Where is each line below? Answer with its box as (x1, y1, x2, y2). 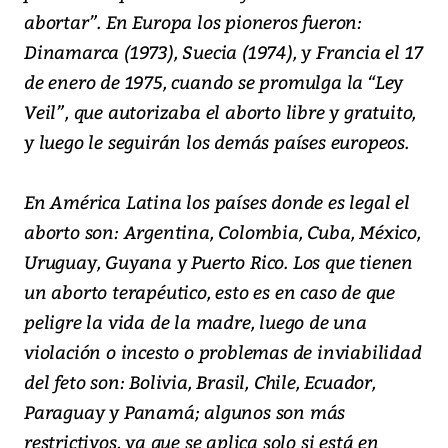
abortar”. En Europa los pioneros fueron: (24, 9, 362, 35)
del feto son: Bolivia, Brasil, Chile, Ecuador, (24, 369, 376, 395)
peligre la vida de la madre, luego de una (24, 309, 367, 335)
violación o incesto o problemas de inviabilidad (24, 339, 422, 365)
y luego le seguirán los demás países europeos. (24, 129, 409, 155)
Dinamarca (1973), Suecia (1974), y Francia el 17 (24, 39, 423, 65)
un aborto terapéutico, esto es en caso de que (24, 279, 395, 305)
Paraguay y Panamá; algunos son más (24, 399, 346, 425)
